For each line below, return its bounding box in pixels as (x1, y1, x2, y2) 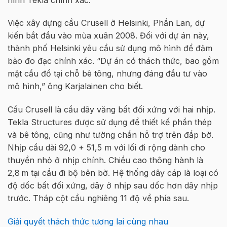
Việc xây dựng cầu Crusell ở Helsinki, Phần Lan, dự (8, 18, 205, 28)
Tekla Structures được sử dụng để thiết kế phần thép (8, 117, 212, 128)
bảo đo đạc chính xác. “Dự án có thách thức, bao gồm (8, 56, 219, 66)
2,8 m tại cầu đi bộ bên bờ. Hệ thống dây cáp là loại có (8, 168, 218, 178)
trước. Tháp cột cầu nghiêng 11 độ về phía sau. (8, 193, 189, 204)
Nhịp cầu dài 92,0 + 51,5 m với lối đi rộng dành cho (8, 142, 205, 153)
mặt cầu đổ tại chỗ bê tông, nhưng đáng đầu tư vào (8, 68, 207, 79)
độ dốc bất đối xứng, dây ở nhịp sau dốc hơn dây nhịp (8, 180, 218, 191)
